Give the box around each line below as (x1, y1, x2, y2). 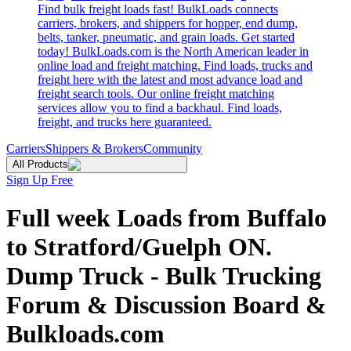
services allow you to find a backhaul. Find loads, (38, 101, 282, 114)
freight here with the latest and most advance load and (38, 73, 302, 86)
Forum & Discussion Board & (6, 291, 327, 320)
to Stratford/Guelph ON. (6, 233, 272, 262)
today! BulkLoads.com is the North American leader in (38, 45, 309, 58)
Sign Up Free (6, 173, 73, 186)
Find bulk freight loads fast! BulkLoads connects (38, 2, 278, 16)
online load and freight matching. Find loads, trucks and (38, 59, 313, 72)
